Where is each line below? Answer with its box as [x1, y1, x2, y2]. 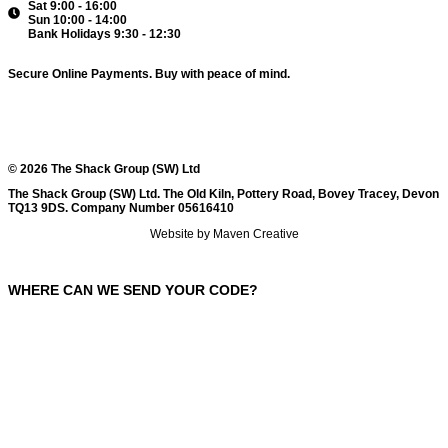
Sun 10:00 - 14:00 [28, 13, 127, 28]
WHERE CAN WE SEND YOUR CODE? [8, 282, 258, 299]
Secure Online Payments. [8, 67, 155, 82]
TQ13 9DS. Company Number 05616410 [8, 201, 234, 216]
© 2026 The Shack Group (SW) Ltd [8, 162, 200, 177]
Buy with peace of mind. [155, 67, 290, 82]
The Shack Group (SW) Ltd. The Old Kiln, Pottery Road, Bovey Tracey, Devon [8, 187, 439, 202]
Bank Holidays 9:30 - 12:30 [28, 27, 181, 42]
